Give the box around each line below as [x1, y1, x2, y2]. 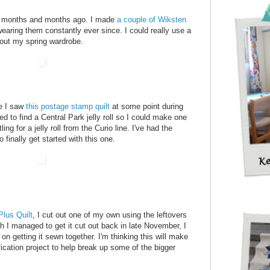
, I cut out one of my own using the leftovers [33, 210, 187, 220]
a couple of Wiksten [117, 15, 186, 25]
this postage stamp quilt [26, 102, 110, 111]
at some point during [110, 102, 183, 111]
